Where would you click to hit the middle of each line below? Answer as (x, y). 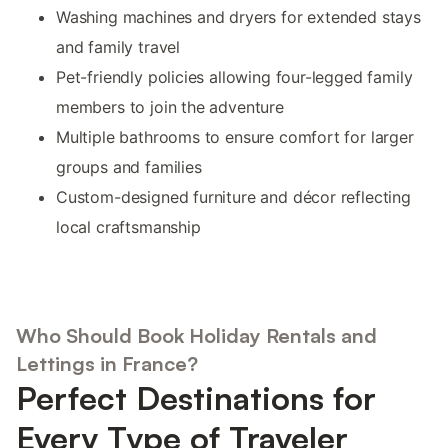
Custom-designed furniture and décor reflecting (233, 196)
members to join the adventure (170, 106)
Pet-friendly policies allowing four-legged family (234, 76)
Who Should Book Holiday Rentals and (196, 336)
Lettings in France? (107, 364)
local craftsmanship (128, 226)
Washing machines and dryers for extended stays (238, 16)
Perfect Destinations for (196, 398)
